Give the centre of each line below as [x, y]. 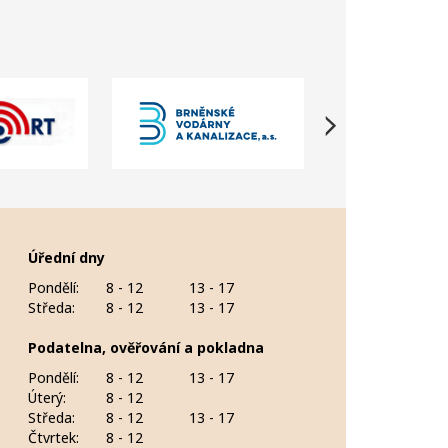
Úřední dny [66, 257]
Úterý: [46, 397]
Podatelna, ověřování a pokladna [145, 347]
